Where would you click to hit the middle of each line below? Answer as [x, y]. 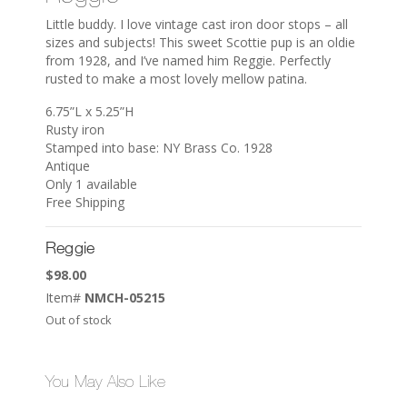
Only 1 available [91, 184]
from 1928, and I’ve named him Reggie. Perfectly [188, 60]
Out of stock [79, 319]
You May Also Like [105, 381]
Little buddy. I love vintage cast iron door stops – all [197, 24]
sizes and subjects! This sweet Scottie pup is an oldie [200, 42]
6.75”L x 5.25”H [89, 111]
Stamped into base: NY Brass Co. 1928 [159, 147]
